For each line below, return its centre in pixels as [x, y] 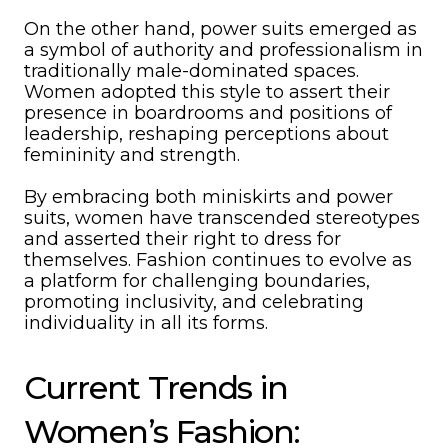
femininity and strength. [132, 155]
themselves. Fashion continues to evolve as [218, 260]
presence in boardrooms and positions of [208, 113]
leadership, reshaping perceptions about [206, 134]
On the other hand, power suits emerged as [220, 29]
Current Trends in [156, 387]
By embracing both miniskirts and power [208, 197]
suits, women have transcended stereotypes [222, 218]
